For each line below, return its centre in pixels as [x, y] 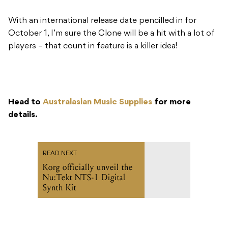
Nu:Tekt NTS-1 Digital [84, 177]
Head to [25, 102]
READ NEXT [60, 153]
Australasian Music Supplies [97, 102]
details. [23, 115]
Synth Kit [60, 187]
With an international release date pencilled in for [102, 21]
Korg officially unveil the [88, 167]
